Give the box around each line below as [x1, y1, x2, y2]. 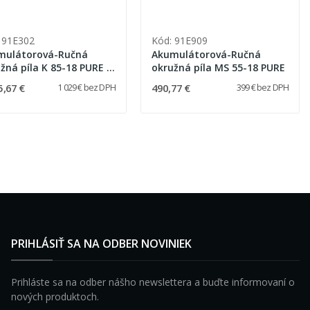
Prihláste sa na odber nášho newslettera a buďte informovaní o [10, 275, 295, 289]
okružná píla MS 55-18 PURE [151, 60, 285, 74]
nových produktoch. [10, 289, 99, 303]
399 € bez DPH [236, 81, 289, 93]
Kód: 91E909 [151, 33, 208, 47]
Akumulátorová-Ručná [151, 47, 261, 61]
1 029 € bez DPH [57, 81, 116, 93]
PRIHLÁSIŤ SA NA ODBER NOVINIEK [10, 235, 192, 251]
